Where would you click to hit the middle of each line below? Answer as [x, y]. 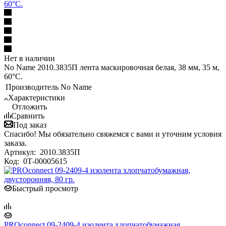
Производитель [32, 87]
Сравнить [28, 116]
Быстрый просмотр [45, 188]
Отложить [30, 106]
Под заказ [30, 125]
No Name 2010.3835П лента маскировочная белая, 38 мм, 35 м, [112, 67]
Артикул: [21, 152]
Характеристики [37, 97]
